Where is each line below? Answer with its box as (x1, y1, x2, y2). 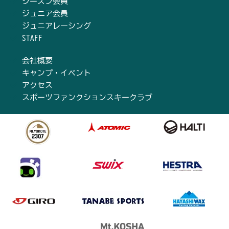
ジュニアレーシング (21, 21, 91, 30)
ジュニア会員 (21, 9, 68, 17)
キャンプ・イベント (21, 68, 91, 77)
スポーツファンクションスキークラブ (21, 93, 152, 101)
